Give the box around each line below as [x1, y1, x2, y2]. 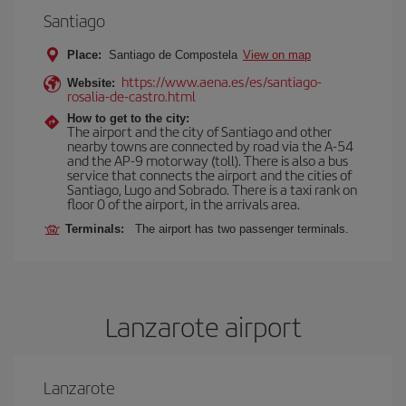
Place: [67, 48, 101, 62]
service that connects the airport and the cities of [67, 165, 352, 184]
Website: [67, 76, 115, 90]
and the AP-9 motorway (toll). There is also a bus [67, 150, 348, 169]
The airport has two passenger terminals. [135, 222, 349, 236]
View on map [243, 48, 311, 62]
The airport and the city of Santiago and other [67, 121, 332, 140]
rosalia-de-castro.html [67, 86, 196, 105]
